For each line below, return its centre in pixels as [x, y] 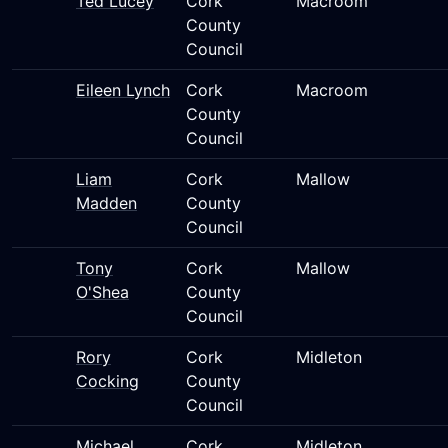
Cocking [107, 381]
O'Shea [102, 292]
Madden [106, 203]
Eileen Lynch [123, 90]
